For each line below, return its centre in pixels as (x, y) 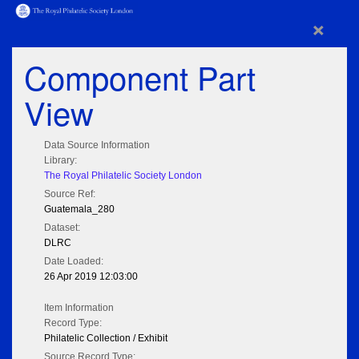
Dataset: (62, 228)
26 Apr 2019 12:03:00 (91, 277)
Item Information (79, 308)
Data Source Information (97, 145)
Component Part (140, 77)
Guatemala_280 (79, 210)
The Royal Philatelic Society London (123, 176)
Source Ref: (70, 194)
